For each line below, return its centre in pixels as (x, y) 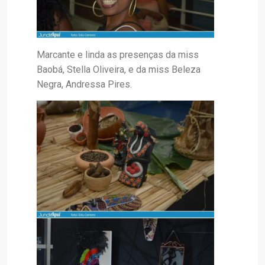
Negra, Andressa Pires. (84, 85)
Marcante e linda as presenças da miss (118, 55)
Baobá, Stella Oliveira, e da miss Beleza (119, 70)
